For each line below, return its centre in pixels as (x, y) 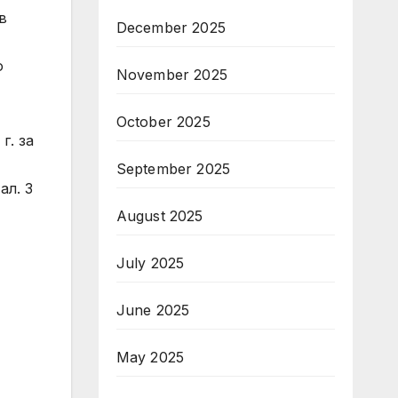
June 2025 (153, 310)
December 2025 (171, 28)
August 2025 (159, 216)
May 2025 (150, 357)
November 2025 (172, 75)
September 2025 (173, 169)
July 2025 (150, 263)
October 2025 (163, 122)
